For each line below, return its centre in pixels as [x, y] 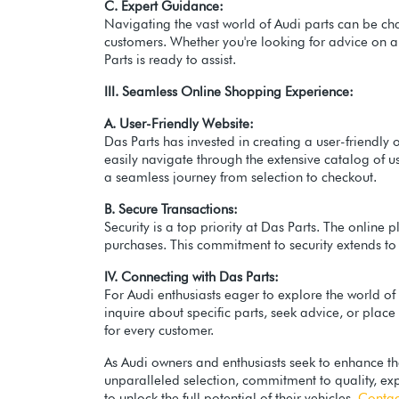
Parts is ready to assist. [170, 60]
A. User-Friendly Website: [179, 124]
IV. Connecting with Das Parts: [191, 277]
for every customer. [159, 331]
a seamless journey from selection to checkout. [240, 178]
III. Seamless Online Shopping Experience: [229, 92]
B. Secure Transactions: [171, 210]
